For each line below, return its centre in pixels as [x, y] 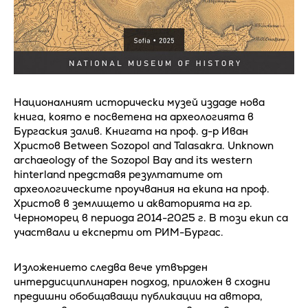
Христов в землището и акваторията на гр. [133, 203]
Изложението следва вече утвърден [111, 267]
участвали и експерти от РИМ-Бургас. [119, 232]
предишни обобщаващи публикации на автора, [138, 296]
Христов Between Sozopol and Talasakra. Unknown [144, 145]
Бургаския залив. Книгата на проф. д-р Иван [131, 131]
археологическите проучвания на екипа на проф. [142, 188]
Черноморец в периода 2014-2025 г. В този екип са [151, 217]
